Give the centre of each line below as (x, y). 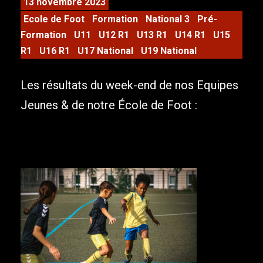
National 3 (168, 19)
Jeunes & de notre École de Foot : (110, 105)
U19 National (169, 51)
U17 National (105, 51)
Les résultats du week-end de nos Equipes (129, 85)
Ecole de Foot (54, 19)
